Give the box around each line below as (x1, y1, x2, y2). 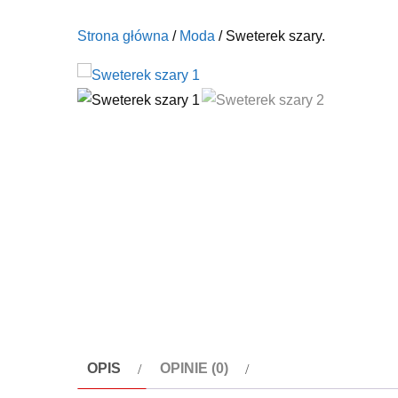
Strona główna (77, 28, 169, 44)
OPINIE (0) (160, 360, 228, 376)
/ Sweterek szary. (215, 28, 325, 44)
